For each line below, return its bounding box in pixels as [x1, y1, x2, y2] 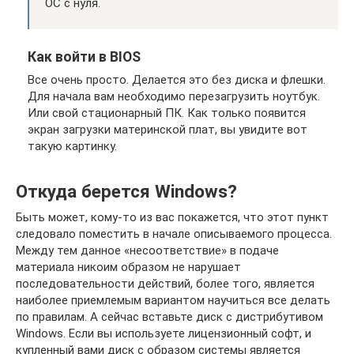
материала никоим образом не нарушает [16, 259, 241, 274]
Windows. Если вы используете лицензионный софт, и [16, 326, 311, 341]
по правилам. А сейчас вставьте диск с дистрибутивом [16, 309, 323, 324]
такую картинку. [28, 138, 117, 153]
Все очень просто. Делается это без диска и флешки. [28, 72, 326, 87]
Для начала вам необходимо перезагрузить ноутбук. [28, 88, 320, 104]
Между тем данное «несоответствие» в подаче [16, 243, 279, 258]
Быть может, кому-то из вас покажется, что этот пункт [16, 209, 329, 224]
